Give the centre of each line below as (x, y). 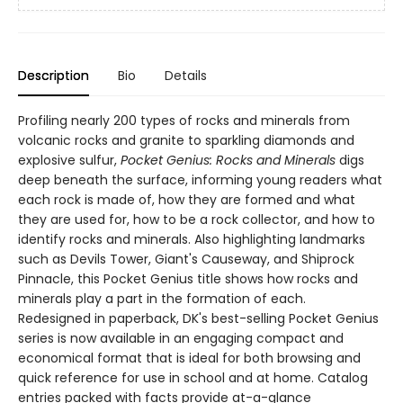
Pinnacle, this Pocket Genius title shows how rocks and (188, 279)
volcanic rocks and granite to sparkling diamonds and (186, 140)
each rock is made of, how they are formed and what (187, 200)
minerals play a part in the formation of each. (162, 299)
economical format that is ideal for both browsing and (189, 358)
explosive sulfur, (69, 160)
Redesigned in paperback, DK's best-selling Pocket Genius (198, 318)
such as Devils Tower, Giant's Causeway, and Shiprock (186, 259)
